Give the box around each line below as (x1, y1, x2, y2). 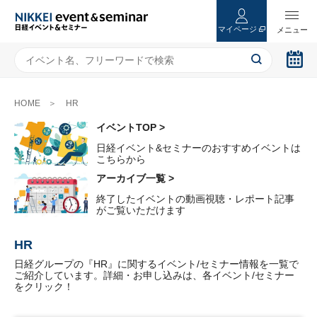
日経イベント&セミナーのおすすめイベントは (96, 142, 301, 154)
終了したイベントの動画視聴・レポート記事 (96, 193, 294, 205)
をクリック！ (14, 280, 74, 292)
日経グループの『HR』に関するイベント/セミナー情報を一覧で (14, 258, 299, 270)
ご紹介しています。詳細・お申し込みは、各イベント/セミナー (14, 269, 294, 281)
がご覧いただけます (96, 204, 185, 217)
